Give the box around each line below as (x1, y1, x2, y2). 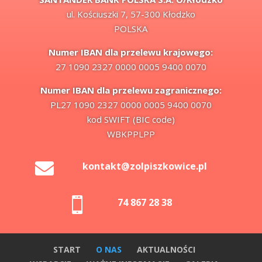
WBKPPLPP (106, 127, 155, 140)
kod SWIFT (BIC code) (87, 113, 175, 125)
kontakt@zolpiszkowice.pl (82, 159, 207, 173)
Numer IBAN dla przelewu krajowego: (49, 46, 213, 58)
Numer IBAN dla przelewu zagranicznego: (40, 84, 222, 96)
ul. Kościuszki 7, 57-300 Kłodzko (66, 8, 195, 20)
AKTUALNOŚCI (137, 243, 196, 255)
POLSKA (114, 22, 148, 35)
